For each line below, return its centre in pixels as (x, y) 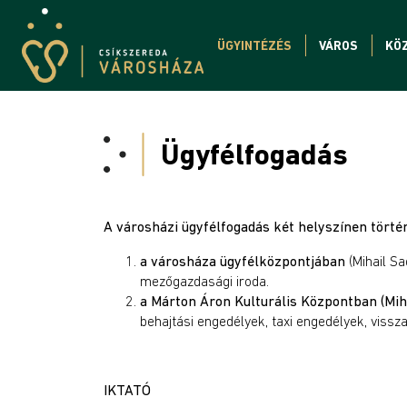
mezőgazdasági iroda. (204, 281)
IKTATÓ (127, 390)
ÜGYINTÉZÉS (254, 45)
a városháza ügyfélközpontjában (243, 261)
